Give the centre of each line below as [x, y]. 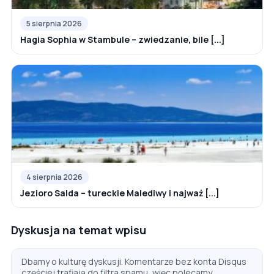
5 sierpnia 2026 [54, 24]
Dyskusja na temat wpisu [79, 230]
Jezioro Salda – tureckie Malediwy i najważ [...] [120, 193]
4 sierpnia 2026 [54, 177]
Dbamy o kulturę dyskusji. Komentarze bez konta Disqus [134, 262]
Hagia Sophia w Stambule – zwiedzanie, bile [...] [123, 40]
